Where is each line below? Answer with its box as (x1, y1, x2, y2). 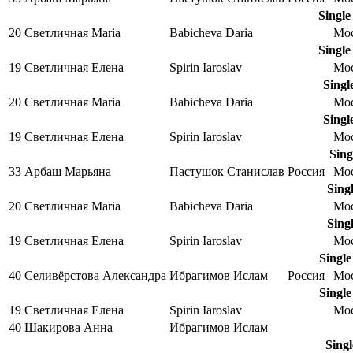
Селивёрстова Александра (24, 268, 166, 282)
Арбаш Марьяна (24, 164, 111, 178)
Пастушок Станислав (169, 164, 284, 178)
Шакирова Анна (24, 320, 113, 334)
